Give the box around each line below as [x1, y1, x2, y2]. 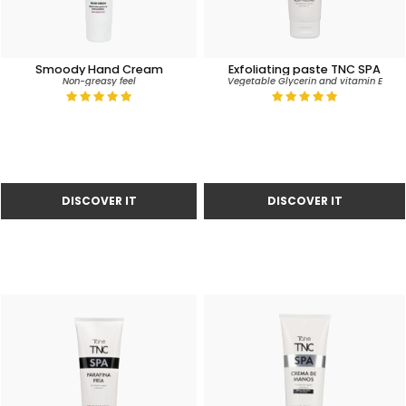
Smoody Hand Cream [34, 61, 163, 78]
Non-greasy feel [62, 74, 136, 88]
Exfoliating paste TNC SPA [228, 61, 381, 78]
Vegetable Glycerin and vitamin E [227, 74, 382, 88]
